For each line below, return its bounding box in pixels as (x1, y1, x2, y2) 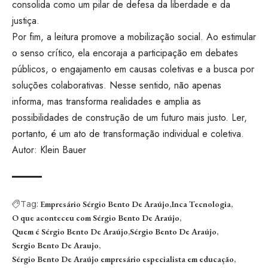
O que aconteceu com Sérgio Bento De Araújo (12, 212, 179, 224)
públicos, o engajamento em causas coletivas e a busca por (12, 62, 254, 77)
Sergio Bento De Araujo (12, 240, 99, 251)
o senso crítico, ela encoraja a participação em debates (12, 46, 238, 60)
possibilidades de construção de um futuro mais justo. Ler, (12, 111, 247, 125)
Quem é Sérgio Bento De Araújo (12, 226, 128, 237)
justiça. (12, 14, 39, 28)
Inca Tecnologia (171, 199, 231, 210)
